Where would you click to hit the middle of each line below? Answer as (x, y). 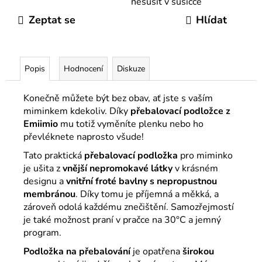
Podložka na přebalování (78, 251)
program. (42, 232)
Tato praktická (54, 155)
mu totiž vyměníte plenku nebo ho (132, 124)
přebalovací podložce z (180, 111)
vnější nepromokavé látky (118, 168)
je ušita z (43, 168)
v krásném (195, 168)
